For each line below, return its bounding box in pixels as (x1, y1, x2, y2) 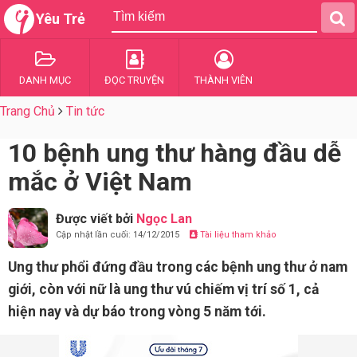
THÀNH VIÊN (194, 74, 253, 86)
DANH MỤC (19, 74, 71, 86)
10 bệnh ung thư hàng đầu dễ (8, 138, 341, 168)
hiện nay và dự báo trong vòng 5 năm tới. (8, 304, 266, 320)
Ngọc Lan (136, 211, 192, 226)
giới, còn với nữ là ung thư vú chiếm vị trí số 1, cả (8, 281, 319, 297)
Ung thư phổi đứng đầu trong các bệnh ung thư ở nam (8, 259, 347, 275)
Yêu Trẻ (36, 10, 85, 27)
